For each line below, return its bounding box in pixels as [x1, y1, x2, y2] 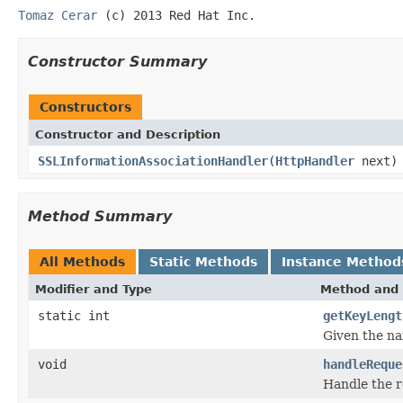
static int [38, 308, 110, 323]
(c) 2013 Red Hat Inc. [97, 7, 255, 22]
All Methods [40, 254, 125, 269]
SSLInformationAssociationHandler [38, 153, 268, 168]
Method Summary [28, 207, 172, 225]
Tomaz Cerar [18, 7, 97, 22]
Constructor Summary [28, 52, 207, 70]
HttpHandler [275, 153, 354, 168]
